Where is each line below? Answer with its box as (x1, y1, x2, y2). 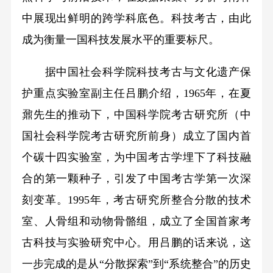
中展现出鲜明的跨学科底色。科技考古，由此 (21, 12, 252, 25)
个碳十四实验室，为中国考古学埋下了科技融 (21, 151, 252, 163)
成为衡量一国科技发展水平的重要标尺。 (21, 34, 219, 46)
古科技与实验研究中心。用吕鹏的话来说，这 (21, 236, 252, 249)
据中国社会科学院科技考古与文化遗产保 (21, 65, 252, 78)
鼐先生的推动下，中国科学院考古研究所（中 (21, 108, 252, 121)
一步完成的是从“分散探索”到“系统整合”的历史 (21, 257, 252, 270)
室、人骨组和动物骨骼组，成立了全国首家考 (21, 214, 252, 227)
